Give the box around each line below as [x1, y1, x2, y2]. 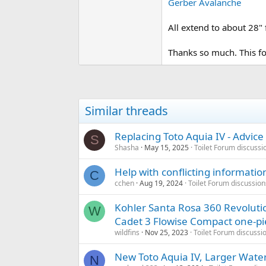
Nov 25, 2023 [145, 227, 188, 238]
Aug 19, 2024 [140, 178, 183, 189]
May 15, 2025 [144, 142, 189, 153]
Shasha [115, 142, 139, 153]
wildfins [115, 227, 140, 238]
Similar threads [85, 103, 168, 119]
